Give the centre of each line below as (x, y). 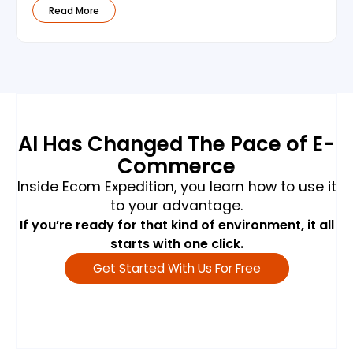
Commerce (176, 166)
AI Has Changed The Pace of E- (176, 144)
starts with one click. (176, 243)
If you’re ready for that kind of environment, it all (176, 225)
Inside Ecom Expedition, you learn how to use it (176, 186)
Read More (74, 10)
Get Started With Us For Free (176, 268)
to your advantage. (176, 205)
